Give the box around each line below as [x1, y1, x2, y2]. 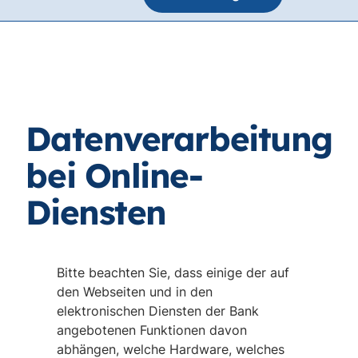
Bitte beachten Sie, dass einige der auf [56, 265, 289, 280]
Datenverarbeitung [26, 117, 332, 160]
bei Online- [26, 154, 203, 197]
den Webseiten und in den [56, 284, 213, 300]
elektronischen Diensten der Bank [56, 303, 259, 319]
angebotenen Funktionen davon [56, 322, 247, 338]
